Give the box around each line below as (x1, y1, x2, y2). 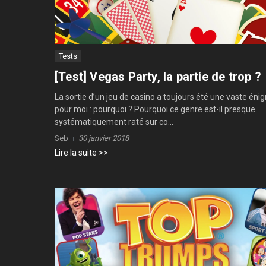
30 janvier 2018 (78, 134, 129, 143)
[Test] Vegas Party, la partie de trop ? (55, 69, 261, 84)
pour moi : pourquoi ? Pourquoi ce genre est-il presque (55, 104, 255, 115)
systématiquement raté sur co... (55, 117, 173, 127)
